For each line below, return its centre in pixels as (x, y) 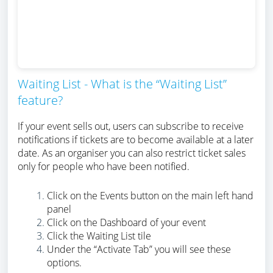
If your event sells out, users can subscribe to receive (131, 126)
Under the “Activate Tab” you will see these (139, 250)
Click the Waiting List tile (99, 236)
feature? (40, 101)
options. (64, 263)
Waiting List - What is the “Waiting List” (122, 84)
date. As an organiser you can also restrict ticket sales (132, 153)
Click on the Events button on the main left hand (150, 196)
